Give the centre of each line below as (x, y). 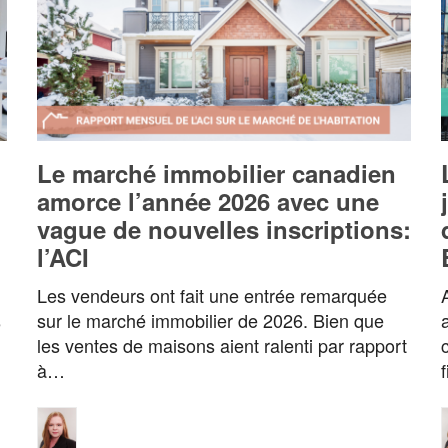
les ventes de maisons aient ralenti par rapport (221, 345)
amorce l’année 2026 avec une (207, 201)
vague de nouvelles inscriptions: (223, 229)
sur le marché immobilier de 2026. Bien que (210, 320)
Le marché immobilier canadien (216, 173)
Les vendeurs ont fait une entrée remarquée (211, 295)
